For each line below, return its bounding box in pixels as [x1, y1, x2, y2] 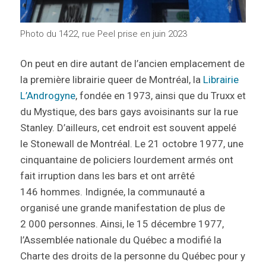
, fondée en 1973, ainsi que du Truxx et [75, 90, 246, 102]
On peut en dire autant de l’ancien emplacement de [20, 58, 245, 70]
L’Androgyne [20, 90, 75, 102]
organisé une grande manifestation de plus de [20, 202, 225, 214]
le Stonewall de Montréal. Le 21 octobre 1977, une [20, 138, 243, 150]
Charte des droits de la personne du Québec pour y [20, 250, 245, 262]
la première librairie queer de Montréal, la [20, 74, 203, 86]
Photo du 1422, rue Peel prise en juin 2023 [20, 28, 187, 40]
